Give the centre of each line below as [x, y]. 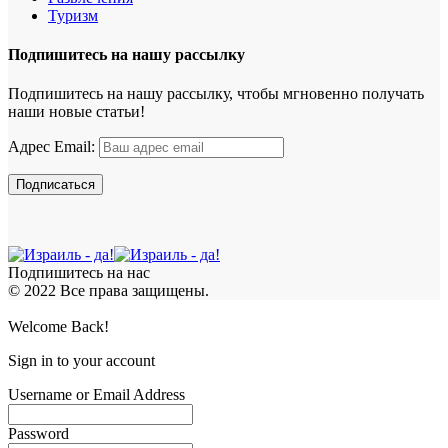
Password [38, 434]
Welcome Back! [58, 327]
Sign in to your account [81, 361]
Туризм [73, 15]
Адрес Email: [53, 147]
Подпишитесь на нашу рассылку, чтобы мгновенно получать [216, 94]
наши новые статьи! [76, 112]
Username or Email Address [96, 395]
